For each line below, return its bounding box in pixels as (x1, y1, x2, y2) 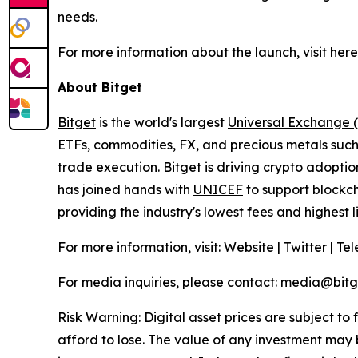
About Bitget (58, 79, 142, 96)
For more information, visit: (58, 239, 221, 256)
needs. (58, 9, 97, 26)
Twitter (284, 239, 327, 256)
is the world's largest (96, 114, 228, 131)
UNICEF (193, 181, 243, 198)
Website (224, 239, 274, 256)
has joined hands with (58, 181, 193, 198)
